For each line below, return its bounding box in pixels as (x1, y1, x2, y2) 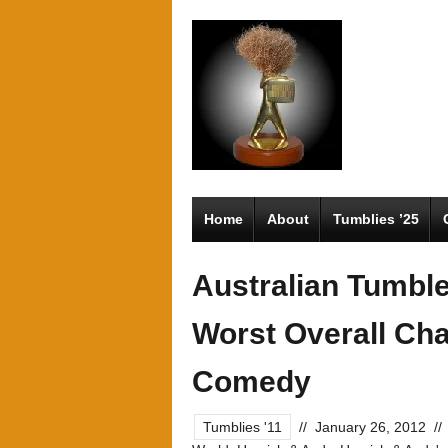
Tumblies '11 (203, 419, 282, 435)
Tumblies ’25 (333, 211, 419, 227)
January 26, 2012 (315, 419, 426, 435)
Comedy (192, 365, 311, 398)
